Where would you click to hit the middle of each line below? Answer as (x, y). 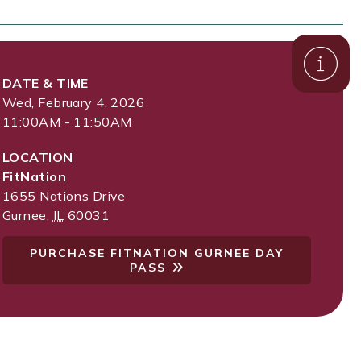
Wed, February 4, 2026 (74, 102)
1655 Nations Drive (64, 196)
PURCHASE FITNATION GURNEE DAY (157, 253)
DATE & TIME (46, 83)
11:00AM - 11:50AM (67, 122)
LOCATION (38, 157)
